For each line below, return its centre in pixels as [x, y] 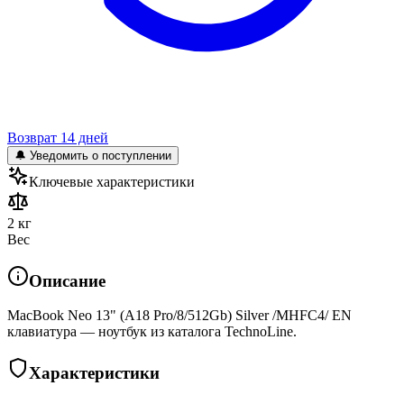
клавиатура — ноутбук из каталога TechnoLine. [152, 332]
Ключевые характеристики [112, 181]
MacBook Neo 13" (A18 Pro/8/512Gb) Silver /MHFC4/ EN [179, 316]
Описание [67, 280]
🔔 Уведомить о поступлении [93, 155]
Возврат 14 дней [58, 137]
